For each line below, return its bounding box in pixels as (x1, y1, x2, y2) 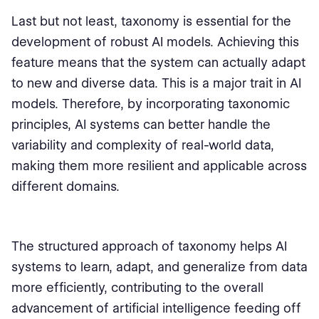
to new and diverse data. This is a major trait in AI (11, 75, 301, 90)
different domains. (11, 179, 120, 194)
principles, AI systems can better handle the (11, 117, 271, 132)
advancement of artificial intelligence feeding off (11, 300, 301, 315)
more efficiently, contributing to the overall (11, 280, 263, 295)
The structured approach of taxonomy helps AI (11, 239, 287, 253)
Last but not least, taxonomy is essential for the (11, 14, 291, 28)
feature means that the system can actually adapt (11, 55, 305, 70)
